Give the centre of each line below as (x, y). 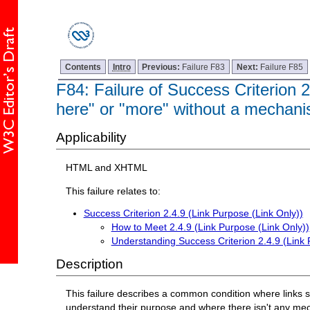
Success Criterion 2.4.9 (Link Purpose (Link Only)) (193, 213)
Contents (83, 66)
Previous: (162, 66)
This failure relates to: (113, 191)
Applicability (91, 138)
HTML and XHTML (107, 167)
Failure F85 (282, 66)
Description (89, 264)
